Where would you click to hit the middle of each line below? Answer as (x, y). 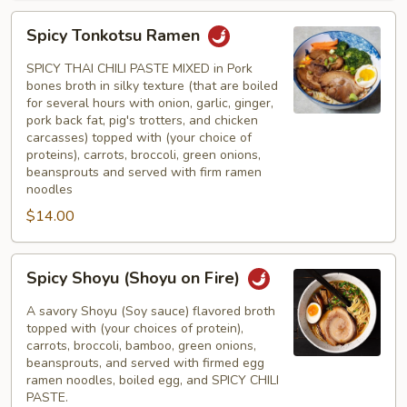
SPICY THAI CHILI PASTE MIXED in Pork (139, 69)
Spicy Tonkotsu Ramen (115, 36)
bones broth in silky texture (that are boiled (152, 86)
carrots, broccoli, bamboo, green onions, (141, 346)
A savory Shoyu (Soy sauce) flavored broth (151, 311)
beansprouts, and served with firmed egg (145, 363)
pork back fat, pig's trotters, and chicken (142, 120)
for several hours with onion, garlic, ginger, (150, 103)
